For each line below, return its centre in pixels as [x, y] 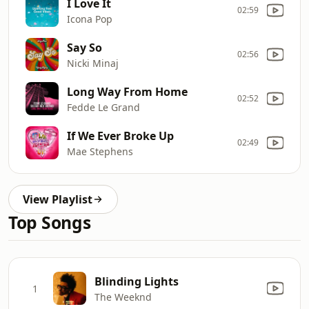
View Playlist [58, 199]
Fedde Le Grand [103, 107]
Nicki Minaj [93, 63]
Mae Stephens [100, 151]
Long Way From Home [127, 91]
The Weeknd [123, 297]
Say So [84, 47]
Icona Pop [90, 19]
